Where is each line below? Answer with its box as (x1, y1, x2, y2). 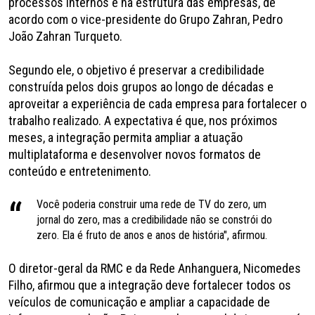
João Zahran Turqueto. (8, 28, 122, 44)
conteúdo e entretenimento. (8, 163, 151, 179)
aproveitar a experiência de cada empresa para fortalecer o (8, 96, 307, 111)
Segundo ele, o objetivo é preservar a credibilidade (8, 62, 264, 77)
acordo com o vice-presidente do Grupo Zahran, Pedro (8, 11, 283, 27)
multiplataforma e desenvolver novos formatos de (8, 146, 261, 162)
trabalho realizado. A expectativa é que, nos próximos (8, 112, 278, 128)
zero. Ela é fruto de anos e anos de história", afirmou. (37, 228, 267, 242)
